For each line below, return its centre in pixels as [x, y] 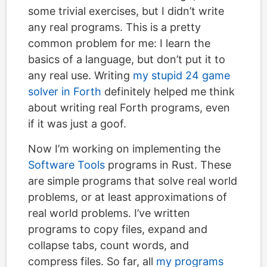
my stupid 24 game [181, 75]
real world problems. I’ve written [109, 213]
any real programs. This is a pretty [114, 27]
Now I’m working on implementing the [124, 149]
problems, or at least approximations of [128, 197]
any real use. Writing [80, 75]
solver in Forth [65, 91]
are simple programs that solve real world [133, 181]
